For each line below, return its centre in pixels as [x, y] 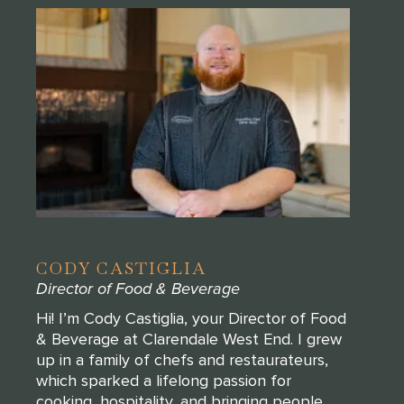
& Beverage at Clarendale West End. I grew [189, 339]
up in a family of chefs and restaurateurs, [182, 359]
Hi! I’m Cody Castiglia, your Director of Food [191, 318]
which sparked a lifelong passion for [164, 380]
